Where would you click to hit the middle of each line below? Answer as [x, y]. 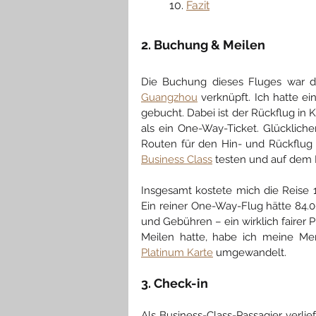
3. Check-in [175, 283]
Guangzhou [169, 97]
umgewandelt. [251, 252]
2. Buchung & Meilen [203, 44]
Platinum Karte [177, 252]
